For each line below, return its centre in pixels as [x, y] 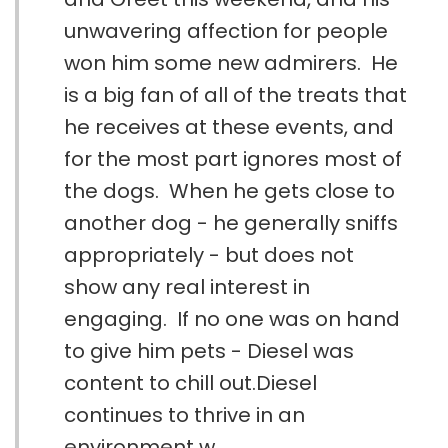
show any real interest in [187, 287]
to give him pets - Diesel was [209, 351]
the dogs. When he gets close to [229, 191]
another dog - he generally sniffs [231, 223]
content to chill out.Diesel [190, 383]
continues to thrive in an [184, 415]
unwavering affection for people [226, 31]
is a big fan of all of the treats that [235, 95]
